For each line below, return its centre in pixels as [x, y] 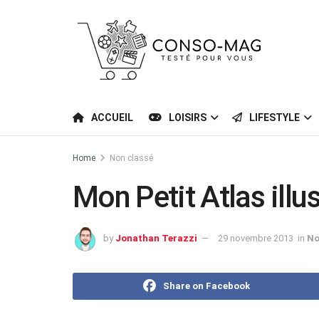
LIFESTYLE [274, 117]
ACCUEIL [112, 117]
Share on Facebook [206, 286]
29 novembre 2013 [256, 238]
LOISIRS [188, 117]
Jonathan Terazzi [156, 238]
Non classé [131, 158]
